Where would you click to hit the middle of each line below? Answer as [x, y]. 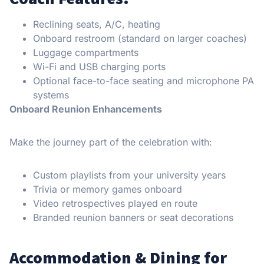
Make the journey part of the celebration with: [111, 142]
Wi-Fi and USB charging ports [99, 67]
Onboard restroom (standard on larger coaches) [140, 39]
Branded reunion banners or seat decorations [133, 218]
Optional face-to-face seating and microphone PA [143, 81]
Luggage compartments [86, 53]
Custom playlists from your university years [129, 175]
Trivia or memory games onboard [108, 189]
